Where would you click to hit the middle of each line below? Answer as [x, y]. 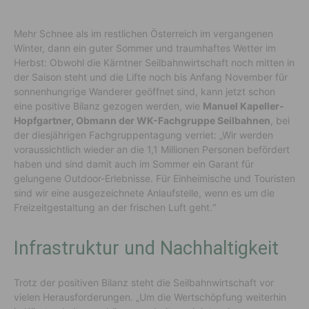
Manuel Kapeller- [243, 106]
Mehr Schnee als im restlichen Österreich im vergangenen [143, 33]
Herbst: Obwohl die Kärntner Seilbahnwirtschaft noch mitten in [154, 62]
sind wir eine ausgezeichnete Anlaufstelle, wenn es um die [144, 192]
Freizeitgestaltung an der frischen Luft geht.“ [115, 207]
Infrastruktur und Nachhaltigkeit [146, 248]
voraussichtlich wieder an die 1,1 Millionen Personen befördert [152, 149]
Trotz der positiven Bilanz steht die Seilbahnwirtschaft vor [144, 282]
